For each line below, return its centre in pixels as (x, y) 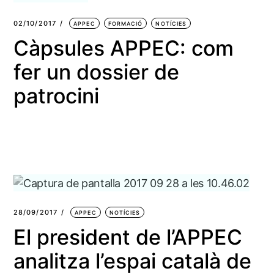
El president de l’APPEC (128, 237)
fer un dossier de (96, 72)
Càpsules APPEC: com (123, 48)
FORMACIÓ (125, 23)
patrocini (56, 95)
